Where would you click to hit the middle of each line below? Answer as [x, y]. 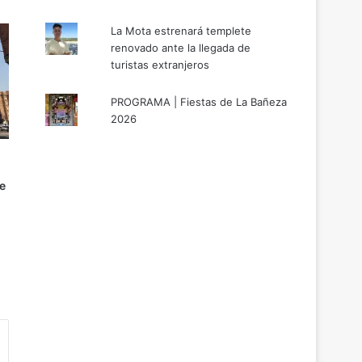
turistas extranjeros [160, 64]
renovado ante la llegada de [181, 47]
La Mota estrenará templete [181, 30]
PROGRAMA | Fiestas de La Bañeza [199, 101]
